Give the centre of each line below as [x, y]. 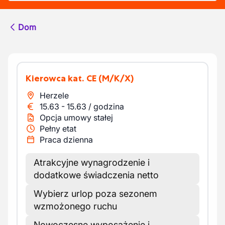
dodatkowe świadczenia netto [96, 175]
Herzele [54, 95]
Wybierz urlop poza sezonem [95, 194]
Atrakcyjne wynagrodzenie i [92, 162]
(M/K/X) [116, 78]
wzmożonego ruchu [75, 206]
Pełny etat [58, 129]
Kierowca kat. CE [64, 78]
